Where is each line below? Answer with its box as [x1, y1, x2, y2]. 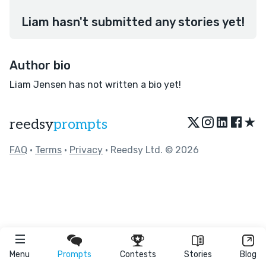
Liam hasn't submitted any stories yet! [21, 15, 245, 29]
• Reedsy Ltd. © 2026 [103, 144, 199, 156]
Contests [119, 249, 156, 259]
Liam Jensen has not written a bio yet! [9, 79, 181, 90]
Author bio [9, 58, 71, 72]
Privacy [69, 144, 103, 156]
